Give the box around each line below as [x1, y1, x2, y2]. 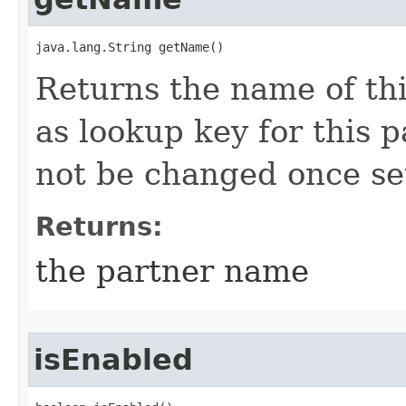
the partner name [35, 253, 309, 289]
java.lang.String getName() [35, 40, 224, 54]
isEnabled [34, 343, 193, 376]
